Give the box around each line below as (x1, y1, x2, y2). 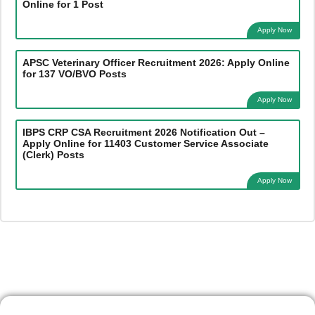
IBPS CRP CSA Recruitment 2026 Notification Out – (22, 126, 265, 138)
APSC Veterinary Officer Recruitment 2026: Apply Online (22, 56, 290, 68)
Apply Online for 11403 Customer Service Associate (22, 137, 269, 149)
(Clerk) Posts (22, 148, 84, 160)
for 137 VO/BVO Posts (22, 67, 127, 79)
